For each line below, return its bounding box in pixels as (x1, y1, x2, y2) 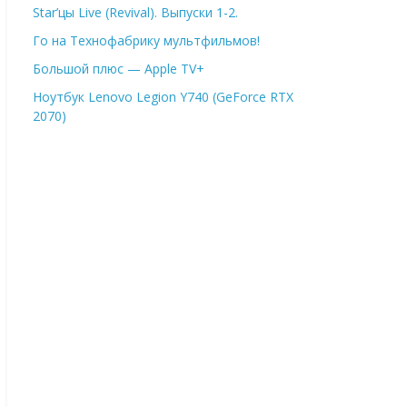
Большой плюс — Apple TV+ (33, 60, 204, 77)
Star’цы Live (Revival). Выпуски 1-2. (33, 4, 238, 21)
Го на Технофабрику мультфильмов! (33, 32, 260, 49)
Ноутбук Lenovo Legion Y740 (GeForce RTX (33, 88, 293, 105)
